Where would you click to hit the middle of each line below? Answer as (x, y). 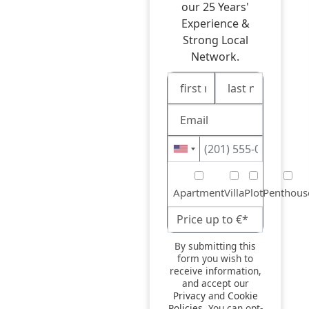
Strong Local (215, 40)
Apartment (199, 192)
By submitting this (215, 246)
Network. (215, 56)
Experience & (215, 23)
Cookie (242, 295)
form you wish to (215, 258)
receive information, (215, 270)
